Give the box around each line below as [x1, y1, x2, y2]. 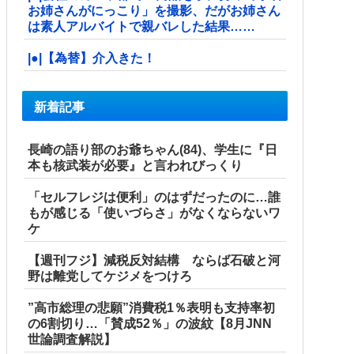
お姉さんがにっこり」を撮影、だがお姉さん [28, 3, 281, 17]
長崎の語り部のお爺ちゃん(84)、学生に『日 [28, 143, 277, 157]
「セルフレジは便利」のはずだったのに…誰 [28, 190, 281, 205]
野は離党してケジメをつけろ [28, 269, 192, 284]
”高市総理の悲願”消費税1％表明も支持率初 [28, 301, 275, 315]
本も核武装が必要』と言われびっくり [28, 159, 243, 173]
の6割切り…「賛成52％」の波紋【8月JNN [28, 317, 272, 331]
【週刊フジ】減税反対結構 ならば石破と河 [28, 254, 281, 268]
